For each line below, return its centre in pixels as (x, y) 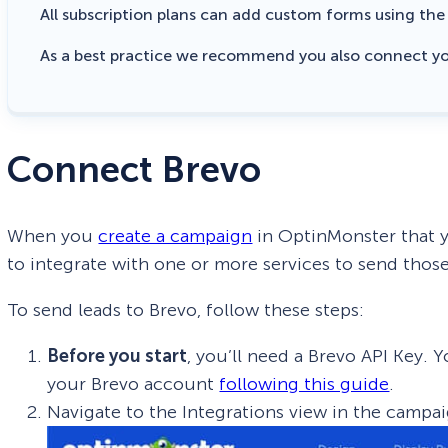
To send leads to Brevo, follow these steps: (186, 309)
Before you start (117, 355)
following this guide (304, 383)
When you (53, 235)
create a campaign (175, 235)
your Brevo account (133, 383)
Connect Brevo (134, 169)
